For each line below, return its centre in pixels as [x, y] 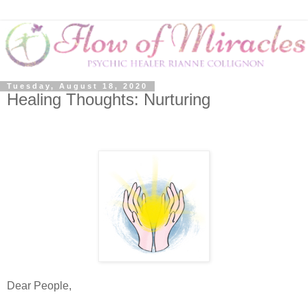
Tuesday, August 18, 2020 [77, 86]
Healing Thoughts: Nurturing [109, 100]
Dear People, [41, 286]
